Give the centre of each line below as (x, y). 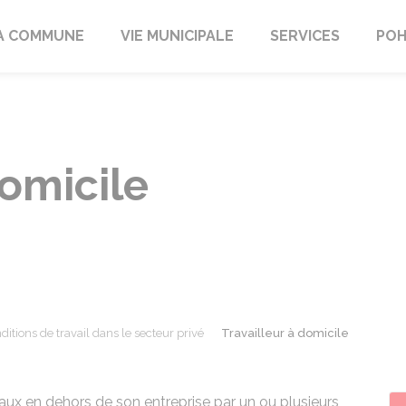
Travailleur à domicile (285, 333)
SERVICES (304, 36)
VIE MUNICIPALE (177, 36)
